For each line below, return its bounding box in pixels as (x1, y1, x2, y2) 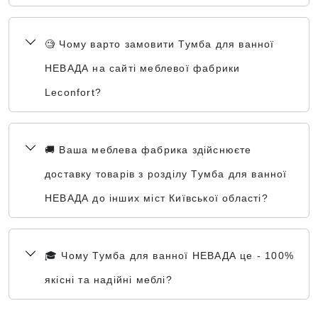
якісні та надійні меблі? (45, 274, 172, 285)
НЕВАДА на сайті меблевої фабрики (45, 62, 241, 74)
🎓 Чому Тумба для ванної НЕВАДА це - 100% (45, 250, 295, 261)
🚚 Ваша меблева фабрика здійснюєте (45, 144, 252, 155)
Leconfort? (45, 87, 102, 98)
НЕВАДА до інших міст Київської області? (45, 192, 268, 204)
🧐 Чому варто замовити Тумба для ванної (45, 38, 275, 50)
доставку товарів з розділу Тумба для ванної (45, 168, 287, 180)
